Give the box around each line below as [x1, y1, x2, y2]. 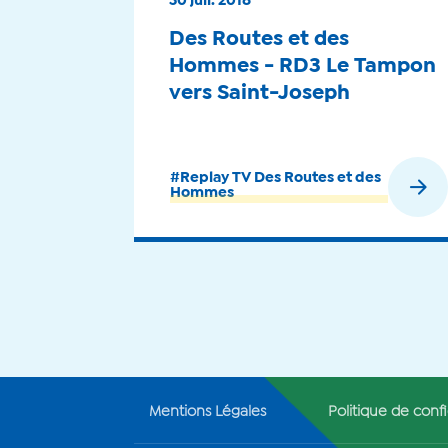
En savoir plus [291, 183, 384, 196]
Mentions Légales [149, 406, 267, 419]
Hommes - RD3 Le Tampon [169, 57, 437, 76]
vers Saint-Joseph [169, 84, 352, 103]
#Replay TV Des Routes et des [170, 172, 382, 185]
